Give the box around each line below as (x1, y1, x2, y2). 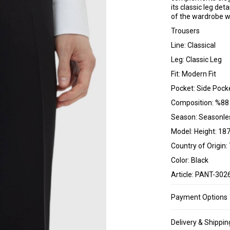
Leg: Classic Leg (171, 55, 222, 64)
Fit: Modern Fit (171, 70, 216, 79)
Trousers (171, 27, 200, 35)
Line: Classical (171, 41, 216, 50)
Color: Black (171, 156, 208, 165)
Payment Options (171, 193, 227, 202)
